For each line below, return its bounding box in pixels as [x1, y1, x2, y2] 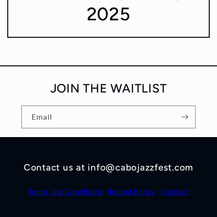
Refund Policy [107, 187, 155, 196]
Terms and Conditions [28, 187, 103, 196]
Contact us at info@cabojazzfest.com [23, 162, 194, 173]
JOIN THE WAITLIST [50, 81, 167, 96]
